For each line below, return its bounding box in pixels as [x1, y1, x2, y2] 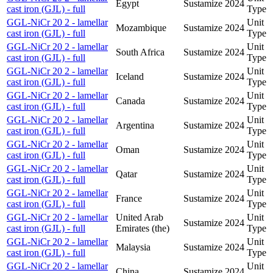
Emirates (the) [116, 222, 169, 233]
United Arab [116, 211, 163, 222]
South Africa [116, 46, 165, 57]
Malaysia [116, 241, 151, 252]
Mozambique [116, 22, 166, 33]
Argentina [116, 119, 154, 130]
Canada [116, 95, 145, 106]
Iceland [116, 71, 144, 82]
